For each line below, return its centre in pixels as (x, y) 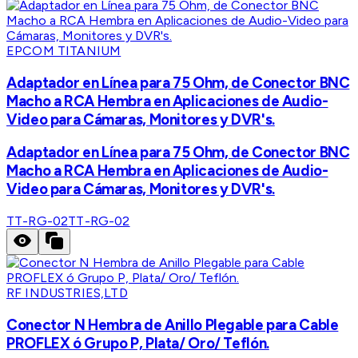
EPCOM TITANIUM (64, 50)
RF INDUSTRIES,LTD (67, 293)
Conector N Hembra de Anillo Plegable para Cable (173, 324)
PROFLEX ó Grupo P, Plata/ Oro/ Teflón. (138, 343)
